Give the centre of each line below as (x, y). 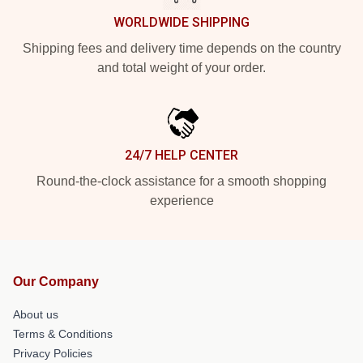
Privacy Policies (53, 353)
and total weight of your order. (181, 67)
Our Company (56, 281)
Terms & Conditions (63, 333)
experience (181, 200)
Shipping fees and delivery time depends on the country (181, 48)
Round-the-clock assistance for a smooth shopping (181, 181)
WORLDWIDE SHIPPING (181, 22)
